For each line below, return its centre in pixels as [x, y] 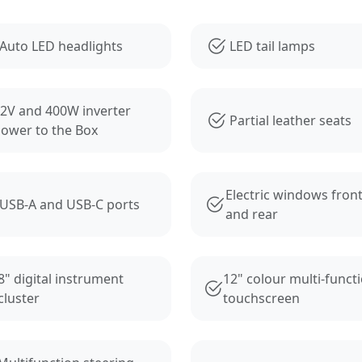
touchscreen [261, 298]
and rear [252, 214]
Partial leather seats [290, 120]
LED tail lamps [272, 46]
